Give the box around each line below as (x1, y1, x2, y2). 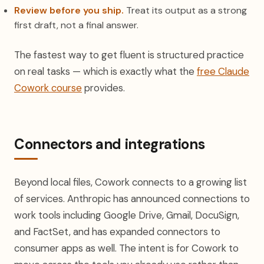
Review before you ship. (14, 4, 124, 16)
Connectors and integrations (14, 135, 205, 153)
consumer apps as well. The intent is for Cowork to (14, 242, 239, 255)
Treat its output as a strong (124, 4, 247, 16)
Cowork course (14, 81, 82, 94)
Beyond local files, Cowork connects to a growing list (14, 176, 247, 189)
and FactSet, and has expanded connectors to (14, 225, 220, 238)
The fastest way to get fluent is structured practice (14, 48, 244, 61)
